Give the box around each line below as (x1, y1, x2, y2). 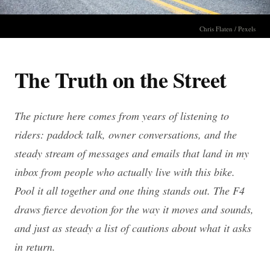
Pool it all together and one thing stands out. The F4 (14, 183, 245, 198)
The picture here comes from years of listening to (14, 108, 229, 124)
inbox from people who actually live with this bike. (14, 165, 235, 180)
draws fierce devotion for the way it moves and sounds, (14, 202, 254, 217)
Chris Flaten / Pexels (199, 24, 256, 34)
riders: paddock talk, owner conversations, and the (14, 127, 237, 142)
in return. (14, 239, 55, 254)
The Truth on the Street (14, 64, 227, 96)
